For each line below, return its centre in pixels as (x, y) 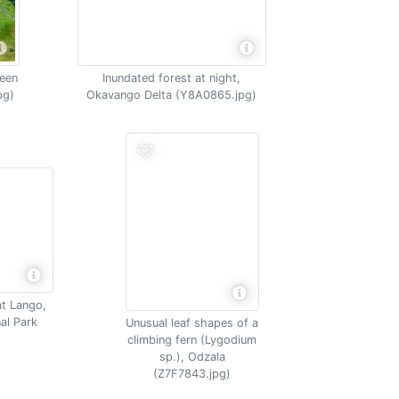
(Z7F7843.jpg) (192, 374)
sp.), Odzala (192, 357)
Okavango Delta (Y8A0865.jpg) (172, 94)
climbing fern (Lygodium (192, 340)
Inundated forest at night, (172, 77)
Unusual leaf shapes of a (192, 323)
